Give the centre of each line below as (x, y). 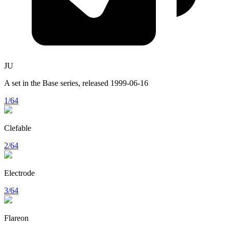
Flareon (16, 218)
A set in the (23, 83)
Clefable (18, 128)
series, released (84, 83)
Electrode (19, 173)
